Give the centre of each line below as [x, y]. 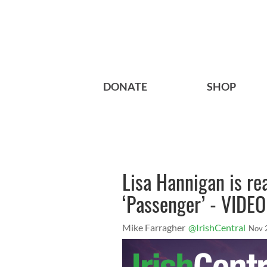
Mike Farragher [154, 228]
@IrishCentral [217, 228]
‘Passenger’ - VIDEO [194, 204]
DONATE [125, 87]
